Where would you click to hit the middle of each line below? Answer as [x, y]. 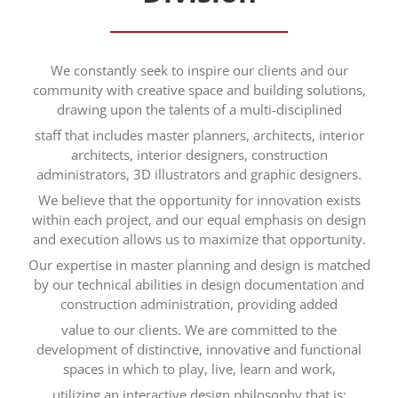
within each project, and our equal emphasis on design [199, 220]
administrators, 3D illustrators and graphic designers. [199, 175]
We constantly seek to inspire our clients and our [199, 71]
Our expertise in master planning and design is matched [199, 265]
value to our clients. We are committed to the [199, 330]
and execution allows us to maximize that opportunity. [199, 239]
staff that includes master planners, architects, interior [199, 135]
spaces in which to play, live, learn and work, [199, 369]
